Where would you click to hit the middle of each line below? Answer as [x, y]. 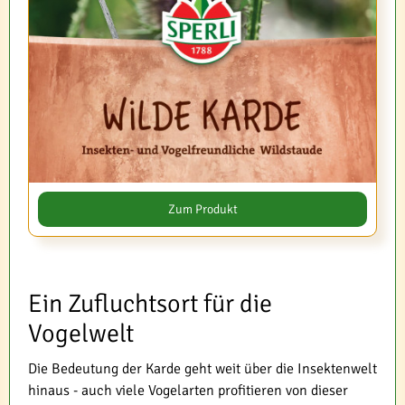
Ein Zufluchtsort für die [150, 303]
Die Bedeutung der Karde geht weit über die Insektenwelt [202, 368]
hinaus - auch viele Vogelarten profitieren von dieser [188, 390]
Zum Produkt [202, 209]
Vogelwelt [81, 333]
